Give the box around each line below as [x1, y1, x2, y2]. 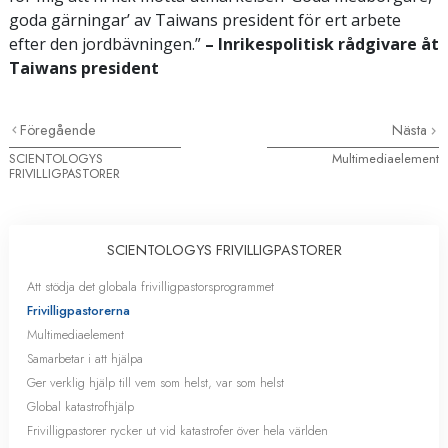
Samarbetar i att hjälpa [27, 348, 143, 368]
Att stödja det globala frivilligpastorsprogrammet [27, 276, 274, 296]
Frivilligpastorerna [27, 300, 130, 320]
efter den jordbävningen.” [9, 32, 205, 55]
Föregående [20, 119, 97, 140]
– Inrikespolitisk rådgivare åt [205, 32, 439, 55]
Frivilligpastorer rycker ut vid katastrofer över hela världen [27, 420, 328, 440]
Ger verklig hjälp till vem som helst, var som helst [27, 372, 284, 392]
